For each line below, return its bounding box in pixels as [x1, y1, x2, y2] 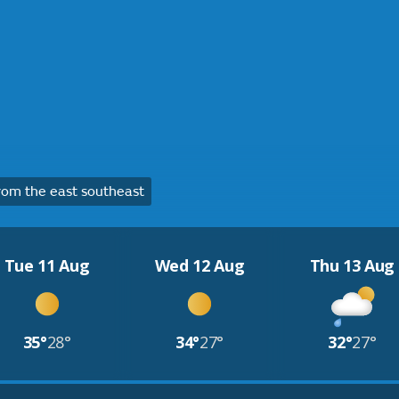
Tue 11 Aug [4, 255, 90, 276]
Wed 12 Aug [154, 255, 245, 276]
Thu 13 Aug [309, 255, 395, 276]
